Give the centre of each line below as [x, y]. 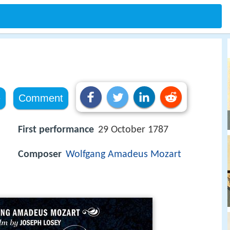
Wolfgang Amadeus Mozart [123, 155]
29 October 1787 [133, 130]
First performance [56, 130]
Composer [40, 155]
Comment [41, 98]
